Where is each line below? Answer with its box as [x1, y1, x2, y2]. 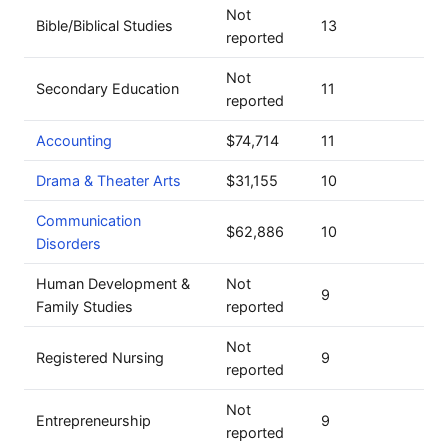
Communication [36, 212, 141, 229]
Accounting [36, 132, 112, 149]
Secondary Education [36, 80, 179, 97]
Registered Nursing [36, 349, 164, 366]
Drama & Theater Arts [36, 172, 181, 189]
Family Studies [36, 298, 133, 315]
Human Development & [36, 275, 190, 292]
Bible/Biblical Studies [36, 17, 173, 34]
